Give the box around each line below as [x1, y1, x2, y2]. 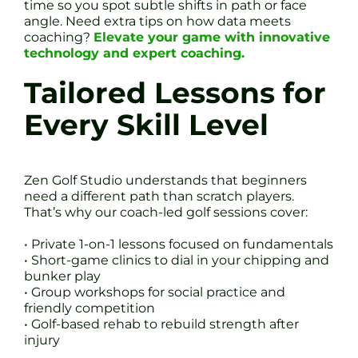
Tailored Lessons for [24, 75, 326, 110]
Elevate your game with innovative [93, 29, 330, 45]
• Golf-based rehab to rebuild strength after [24, 316, 299, 332]
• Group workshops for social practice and [24, 284, 285, 300]
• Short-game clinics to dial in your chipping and [24, 253, 329, 268]
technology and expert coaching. [24, 45, 245, 61]
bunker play [24, 268, 101, 284]
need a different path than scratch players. [24, 189, 294, 205]
